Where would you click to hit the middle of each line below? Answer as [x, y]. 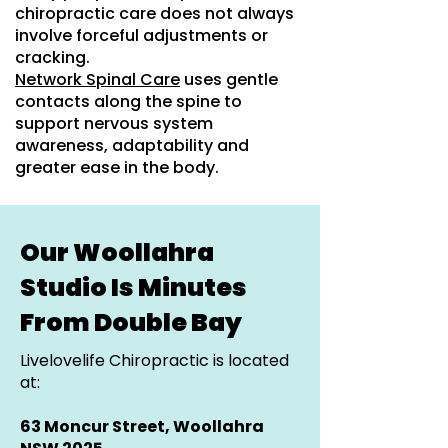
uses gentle [229, 79]
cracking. [52, 57]
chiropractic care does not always [154, 13]
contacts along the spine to [128, 101]
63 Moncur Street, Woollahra [142, 426]
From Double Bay [131, 322]
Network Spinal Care [97, 79]
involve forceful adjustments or [141, 35]
